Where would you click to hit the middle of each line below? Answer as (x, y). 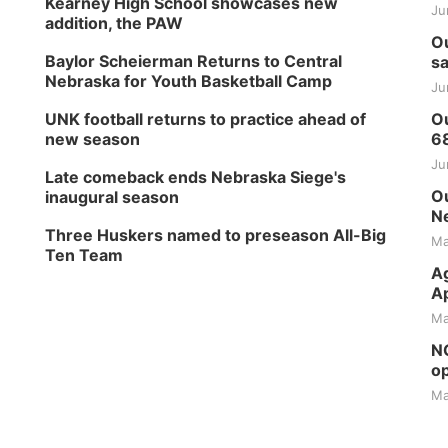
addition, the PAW (114, 23)
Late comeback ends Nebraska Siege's (196, 177)
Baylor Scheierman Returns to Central (194, 61)
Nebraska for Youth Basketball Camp (189, 81)
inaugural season (112, 197)
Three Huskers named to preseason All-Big (216, 235)
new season (93, 139)
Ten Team (84, 255)
